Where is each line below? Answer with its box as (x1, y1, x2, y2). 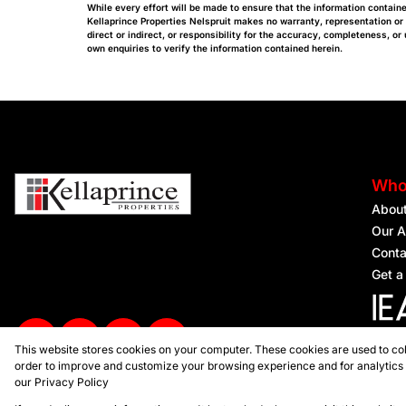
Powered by (50, 384, 115, 398)
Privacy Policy (34, 375, 109, 389)
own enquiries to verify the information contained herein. (87, 43, 343, 53)
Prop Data (114, 384, 167, 398)
